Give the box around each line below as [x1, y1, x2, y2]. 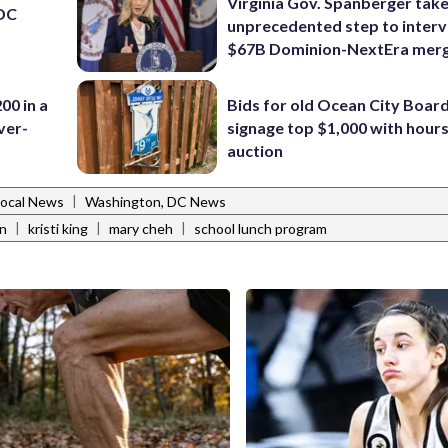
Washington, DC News [85, 193, 226, 211]
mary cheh [109, 220, 173, 238]
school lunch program [194, 220, 327, 238]
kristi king [28, 220, 88, 238]
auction [227, 140, 284, 160]
